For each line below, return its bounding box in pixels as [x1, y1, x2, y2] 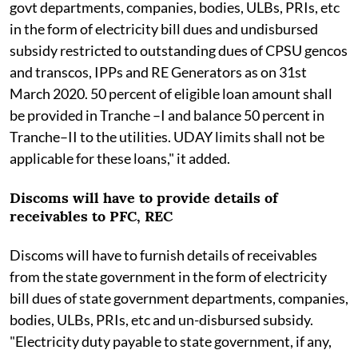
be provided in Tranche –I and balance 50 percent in [10, 105, 324, 124]
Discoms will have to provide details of [10, 188, 278, 207]
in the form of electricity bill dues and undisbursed [10, 19, 318, 38]
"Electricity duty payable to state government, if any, [10, 332, 332, 350]
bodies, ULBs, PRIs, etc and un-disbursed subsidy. [10, 310, 313, 328]
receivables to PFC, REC [10, 206, 173, 225]
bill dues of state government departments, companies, [10, 288, 348, 307]
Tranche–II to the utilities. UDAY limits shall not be [10, 127, 324, 145]
